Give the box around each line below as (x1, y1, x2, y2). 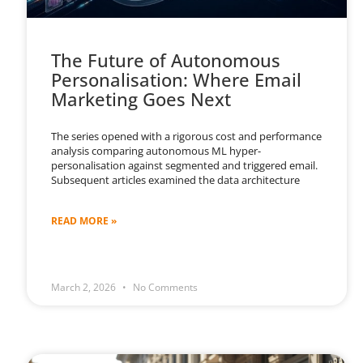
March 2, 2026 (51, 280, 119, 295)
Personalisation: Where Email (51, 67, 302, 92)
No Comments (130, 280, 199, 295)
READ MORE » (51, 214, 117, 228)
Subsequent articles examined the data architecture (51, 173, 301, 188)
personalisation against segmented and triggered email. (51, 158, 318, 173)
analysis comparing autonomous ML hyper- (51, 143, 262, 159)
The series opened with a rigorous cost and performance (51, 129, 322, 144)
